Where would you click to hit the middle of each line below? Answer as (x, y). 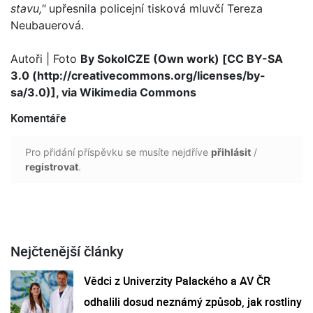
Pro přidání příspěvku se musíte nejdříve (118, 152)
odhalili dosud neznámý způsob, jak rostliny (193, 301)
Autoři (28, 58)
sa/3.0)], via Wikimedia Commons (103, 92)
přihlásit (231, 152)
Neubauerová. (47, 25)
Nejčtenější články (67, 251)
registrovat (52, 166)
